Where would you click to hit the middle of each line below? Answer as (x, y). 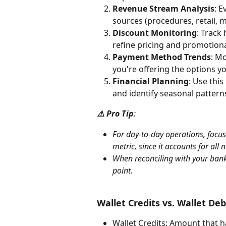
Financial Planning (151, 81)
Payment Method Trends (162, 57)
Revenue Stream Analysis (163, 9)
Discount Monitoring (155, 33)
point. (123, 170)
